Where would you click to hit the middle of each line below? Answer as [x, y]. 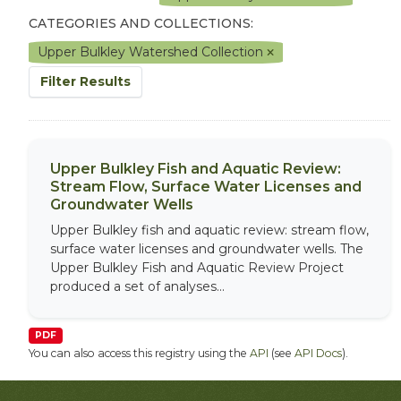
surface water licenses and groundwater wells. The [207, 249]
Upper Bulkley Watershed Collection [152, 52]
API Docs [318, 353]
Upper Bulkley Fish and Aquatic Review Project [197, 268]
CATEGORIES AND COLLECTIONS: [141, 23]
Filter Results [85, 81]
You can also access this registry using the [139, 353]
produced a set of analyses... [137, 286]
